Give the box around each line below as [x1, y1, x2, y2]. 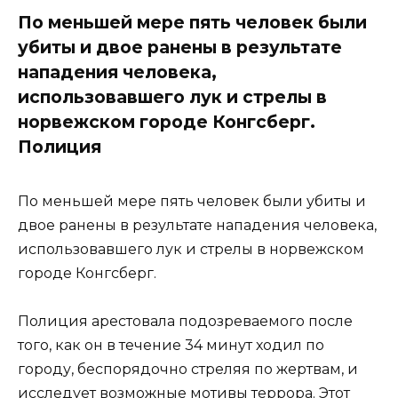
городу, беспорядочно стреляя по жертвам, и [18, 361, 358, 378]
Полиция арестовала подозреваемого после [18, 313, 353, 330]
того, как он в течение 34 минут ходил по [18, 337, 324, 354]
